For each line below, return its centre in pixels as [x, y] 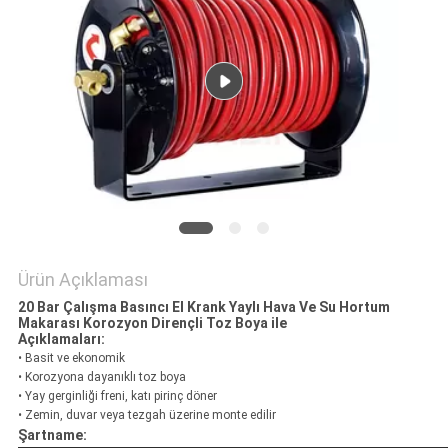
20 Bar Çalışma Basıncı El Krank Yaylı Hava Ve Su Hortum [203, 307]
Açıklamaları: [61, 339]
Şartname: [52, 435]
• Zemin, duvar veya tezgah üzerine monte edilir [146, 415]
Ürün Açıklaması [82, 280]
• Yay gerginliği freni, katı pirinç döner [117, 396]
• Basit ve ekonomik [71, 358]
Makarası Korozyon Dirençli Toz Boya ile [152, 323]
